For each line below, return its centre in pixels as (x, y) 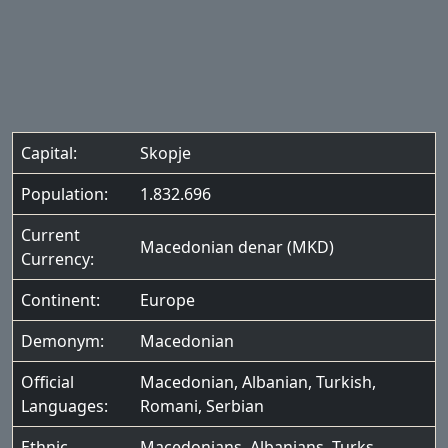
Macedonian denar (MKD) (237, 247)
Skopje (165, 153)
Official (47, 382)
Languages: (64, 406)
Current (50, 235)
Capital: (49, 153)
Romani (169, 406)
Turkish (344, 382)
